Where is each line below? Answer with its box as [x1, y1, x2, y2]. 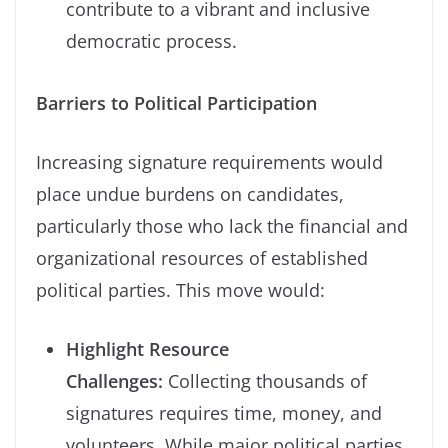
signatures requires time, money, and [66, 400, 382, 425]
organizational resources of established [36, 245, 368, 270]
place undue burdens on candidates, [36, 181, 344, 206]
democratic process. [66, 28, 237, 53]
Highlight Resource [66, 336, 229, 361]
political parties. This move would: [36, 277, 325, 302]
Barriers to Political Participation [36, 90, 317, 115]
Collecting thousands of [163, 368, 367, 393]
